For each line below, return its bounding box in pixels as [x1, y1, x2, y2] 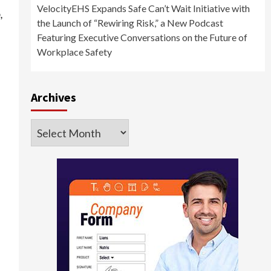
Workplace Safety [36, 46, 112, 58]
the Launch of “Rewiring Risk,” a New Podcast [36, 17, 223, 29]
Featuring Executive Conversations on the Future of [36, 31, 247, 44]
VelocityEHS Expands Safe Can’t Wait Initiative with [36, 2, 250, 15]
